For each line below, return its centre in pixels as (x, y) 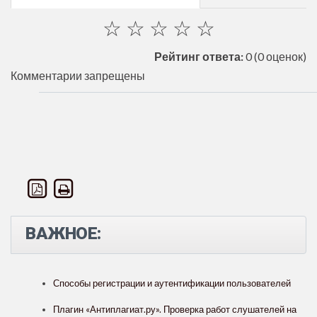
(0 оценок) (279, 56)
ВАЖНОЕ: (63, 234)
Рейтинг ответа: (199, 56)
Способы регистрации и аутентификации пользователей (172, 283)
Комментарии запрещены (78, 75)
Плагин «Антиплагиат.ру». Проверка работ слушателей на (175, 310)
